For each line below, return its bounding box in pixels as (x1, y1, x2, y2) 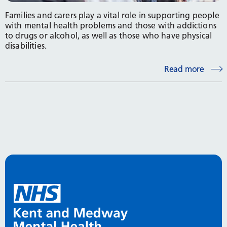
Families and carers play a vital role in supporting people (5, 10, 219, 20)
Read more (164, 64, 204, 74)
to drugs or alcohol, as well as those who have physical (5, 30, 212, 41)
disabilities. (5, 40, 47, 51)
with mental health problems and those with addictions (5, 20, 216, 30)
